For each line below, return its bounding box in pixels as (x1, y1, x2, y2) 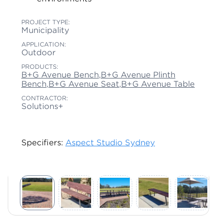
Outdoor (21, 48, 56, 57)
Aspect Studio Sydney (65, 138, 155, 147)
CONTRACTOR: (21, 94, 68, 102)
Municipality (21, 26, 69, 35)
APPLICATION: (21, 41, 66, 48)
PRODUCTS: (21, 63, 58, 70)
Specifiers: (21, 138, 65, 147)
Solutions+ (21, 102, 63, 111)
